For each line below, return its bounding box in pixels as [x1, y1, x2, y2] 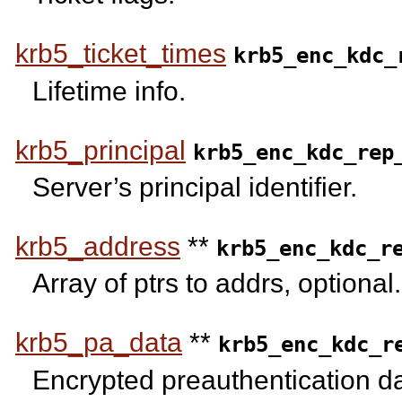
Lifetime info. [32, 75, 187, 106]
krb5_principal [15, 135, 186, 165]
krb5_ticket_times [15, 39, 226, 69]
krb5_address [15, 232, 180, 262]
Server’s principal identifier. [32, 172, 358, 203]
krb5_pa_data [15, 328, 182, 358]
